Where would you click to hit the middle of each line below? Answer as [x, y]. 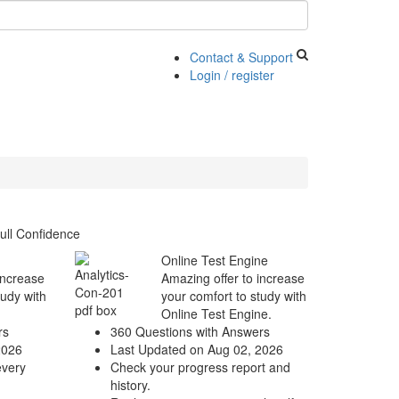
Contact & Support [241, 57]
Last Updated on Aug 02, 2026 [196, 349]
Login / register [232, 75]
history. [130, 385]
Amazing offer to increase [233, 278]
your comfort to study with [234, 296]
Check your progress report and [200, 367]
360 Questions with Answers [190, 331]
